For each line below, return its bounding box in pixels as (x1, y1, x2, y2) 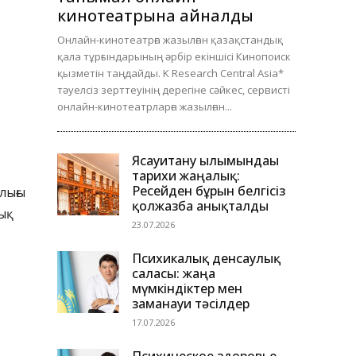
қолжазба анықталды (132, 197, 269, 215)
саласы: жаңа (132, 265, 215, 283)
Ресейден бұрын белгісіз (132, 182, 285, 200)
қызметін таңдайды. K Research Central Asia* (57, 66, 284, 81)
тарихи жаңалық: (132, 167, 240, 185)
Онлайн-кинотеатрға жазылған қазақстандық (57, 33, 283, 48)
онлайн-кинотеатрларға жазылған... (57, 99, 232, 114)
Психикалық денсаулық (132, 250, 281, 268)
